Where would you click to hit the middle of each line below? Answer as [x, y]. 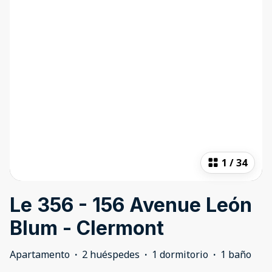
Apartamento [40, 255]
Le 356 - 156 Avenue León [131, 205]
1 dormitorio [180, 255]
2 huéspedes [111, 255]
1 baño [236, 255]
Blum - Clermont [87, 228]
